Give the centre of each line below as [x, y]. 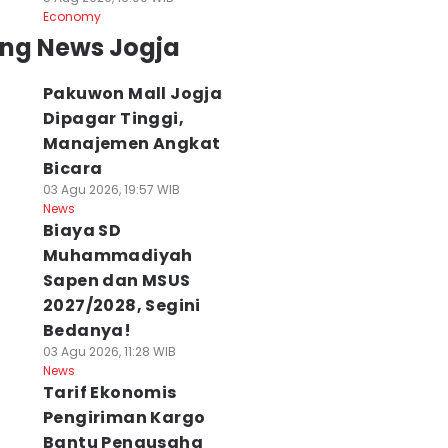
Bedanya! [87, 330]
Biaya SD [82, 230]
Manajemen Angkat [131, 143]
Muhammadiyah [117, 255]
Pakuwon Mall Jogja [132, 93]
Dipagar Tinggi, [113, 118]
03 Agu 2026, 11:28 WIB [109, 351]
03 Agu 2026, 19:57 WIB [111, 189]
